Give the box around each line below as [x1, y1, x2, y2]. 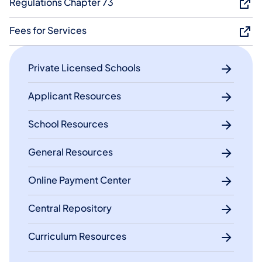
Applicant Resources [28, 89, 121, 102]
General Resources [28, 146, 113, 158]
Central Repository [28, 202, 112, 215]
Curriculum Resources [28, 230, 126, 243]
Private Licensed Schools [28, 61, 140, 74]
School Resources [28, 118, 108, 130]
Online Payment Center [28, 174, 131, 187]
